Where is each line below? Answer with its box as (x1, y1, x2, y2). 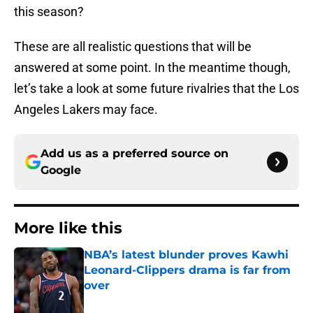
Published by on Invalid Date (83, 293, 205, 305)
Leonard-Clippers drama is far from (84, 263, 291, 277)
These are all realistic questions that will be (14, 39, 252, 54)
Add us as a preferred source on (41, 147, 228, 161)
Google (41, 163, 81, 177)
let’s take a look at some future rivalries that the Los (14, 81, 299, 96)
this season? (14, 4, 84, 20)
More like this (14, 219, 122, 238)
